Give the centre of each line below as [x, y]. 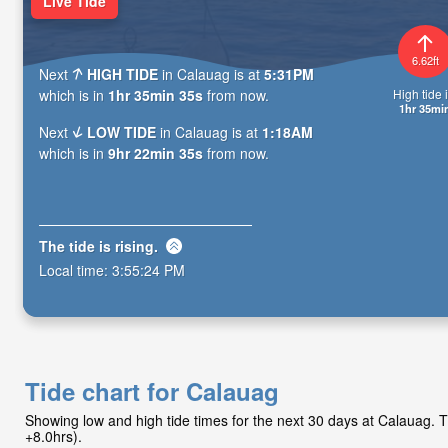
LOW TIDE [122, 132]
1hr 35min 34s [155, 95]
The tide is [77, 245]
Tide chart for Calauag [152, 391]
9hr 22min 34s [155, 153]
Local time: [75, 269]
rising [134, 245]
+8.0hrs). [53, 436]
